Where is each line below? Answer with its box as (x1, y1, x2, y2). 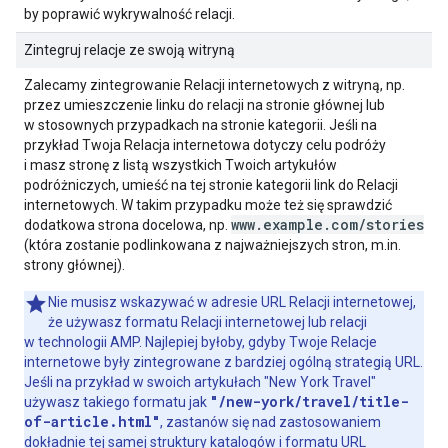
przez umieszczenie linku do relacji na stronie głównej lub (24, 97, 385, 113)
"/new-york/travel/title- (210, 392, 409, 411)
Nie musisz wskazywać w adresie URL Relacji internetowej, (48, 294, 416, 310)
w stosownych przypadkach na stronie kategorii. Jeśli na (24, 117, 377, 133)
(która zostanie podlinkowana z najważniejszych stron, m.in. (24, 237, 401, 253)
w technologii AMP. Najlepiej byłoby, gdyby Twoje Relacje (24, 334, 377, 350)
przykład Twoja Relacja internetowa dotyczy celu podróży (24, 137, 386, 153)
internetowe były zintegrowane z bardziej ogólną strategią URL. (24, 354, 423, 370)
